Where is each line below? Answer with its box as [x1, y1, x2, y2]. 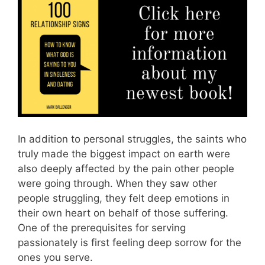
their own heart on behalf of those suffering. [18, 207, 228, 219]
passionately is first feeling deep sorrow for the [18, 237, 241, 249]
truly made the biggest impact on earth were [18, 148, 230, 160]
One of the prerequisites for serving [18, 222, 186, 234]
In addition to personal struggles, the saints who [18, 133, 247, 146]
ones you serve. [18, 251, 93, 264]
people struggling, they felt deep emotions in [18, 192, 230, 205]
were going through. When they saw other [18, 177, 217, 190]
